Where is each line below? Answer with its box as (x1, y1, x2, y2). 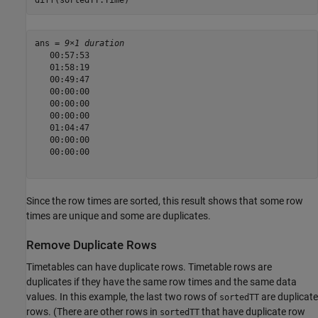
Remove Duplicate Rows (26, 238, 157, 252)
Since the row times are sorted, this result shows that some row (26, 194, 303, 207)
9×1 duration (64, 38, 124, 49)
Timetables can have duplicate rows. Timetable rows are (26, 261, 272, 273)
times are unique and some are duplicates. (26, 209, 211, 221)
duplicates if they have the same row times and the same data (26, 276, 297, 288)
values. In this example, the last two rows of (26, 291, 219, 303)
